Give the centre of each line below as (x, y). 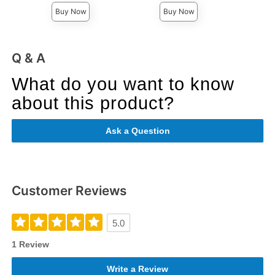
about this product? (93, 103)
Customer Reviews (69, 191)
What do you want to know (123, 84)
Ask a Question (137, 130)
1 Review (31, 244)
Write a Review (137, 269)
